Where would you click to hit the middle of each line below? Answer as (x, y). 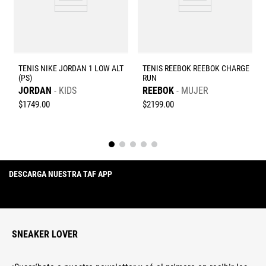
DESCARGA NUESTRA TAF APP (61, 174)
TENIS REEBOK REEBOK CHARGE (196, 69)
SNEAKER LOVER (45, 235)
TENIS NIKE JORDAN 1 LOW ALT (71, 69)
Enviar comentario (78, 8)
